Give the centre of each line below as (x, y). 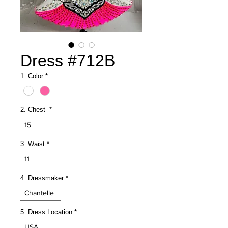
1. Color (32, 76)
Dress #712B (68, 61)
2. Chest (34, 110)
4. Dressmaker (42, 178)
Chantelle (39, 193)
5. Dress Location (46, 212)
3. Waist (33, 144)
